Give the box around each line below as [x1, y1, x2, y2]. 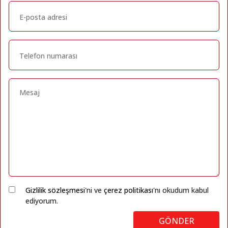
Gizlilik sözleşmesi [25, 185, 85, 195]
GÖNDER [158, 215, 194, 226]
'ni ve [85, 185, 104, 195]
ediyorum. [25, 196, 58, 206]
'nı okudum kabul [153, 185, 209, 195]
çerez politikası [104, 185, 153, 195]
